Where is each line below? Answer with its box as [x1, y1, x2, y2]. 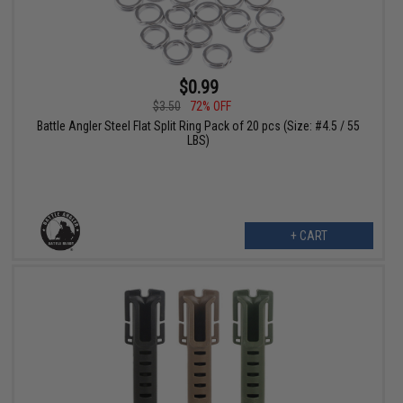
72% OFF [189, 99, 231, 114]
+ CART [290, 228, 327, 244]
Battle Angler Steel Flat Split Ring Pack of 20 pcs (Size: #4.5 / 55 [37, 119, 361, 134]
